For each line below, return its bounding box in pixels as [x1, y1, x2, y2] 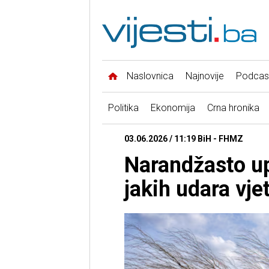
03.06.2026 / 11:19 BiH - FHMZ [124, 134, 243, 144]
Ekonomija [150, 102, 195, 114]
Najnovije [185, 70, 224, 82]
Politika [107, 102, 139, 114]
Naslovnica [126, 70, 174, 82]
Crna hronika [207, 102, 259, 114]
